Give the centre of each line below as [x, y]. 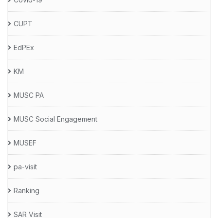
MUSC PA [29, 95]
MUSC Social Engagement [55, 119]
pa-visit [25, 166]
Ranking [27, 190]
